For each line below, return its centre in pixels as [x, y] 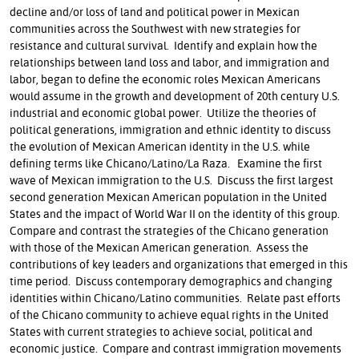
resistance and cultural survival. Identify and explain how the [163, 45]
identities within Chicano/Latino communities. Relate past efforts [175, 297]
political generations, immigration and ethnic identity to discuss [170, 129]
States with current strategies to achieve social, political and [161, 331]
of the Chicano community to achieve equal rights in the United [169, 314]
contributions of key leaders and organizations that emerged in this [179, 264]
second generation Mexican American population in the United [168, 196]
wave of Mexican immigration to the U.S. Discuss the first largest [171, 179]
